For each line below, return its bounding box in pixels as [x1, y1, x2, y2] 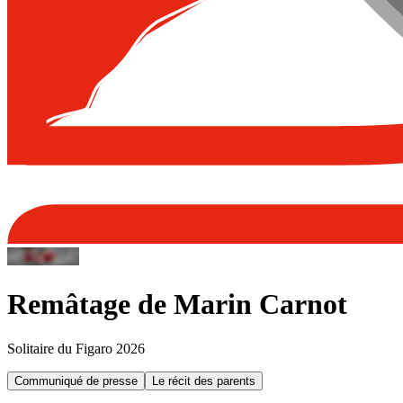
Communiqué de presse [14, 373, 138, 388]
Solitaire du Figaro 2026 [7, 340, 145, 356]
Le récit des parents [152, 373, 255, 388]
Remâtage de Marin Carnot [7, 288, 347, 321]
